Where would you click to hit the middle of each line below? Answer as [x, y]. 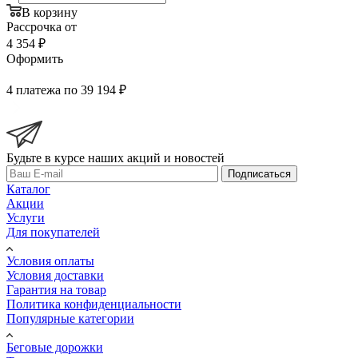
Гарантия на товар [56, 289]
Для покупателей [53, 232]
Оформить [35, 58]
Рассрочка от [42, 26]
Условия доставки [55, 275]
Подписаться [259, 173]
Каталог [28, 189]
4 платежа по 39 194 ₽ [66, 89]
